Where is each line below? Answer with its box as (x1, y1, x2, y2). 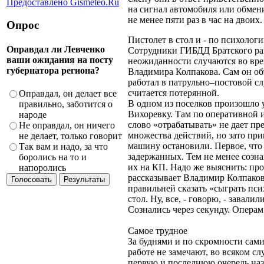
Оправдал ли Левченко (6, 44, 105, 54)
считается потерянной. (128, 87, 219, 98)
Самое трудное (128, 225, 187, 236)
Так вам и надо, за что (19, 141, 108, 152)
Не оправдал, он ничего (19, 120, 115, 131)
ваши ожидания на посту (6, 54, 113, 65)
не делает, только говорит (19, 131, 122, 141)
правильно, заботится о (19, 99, 113, 110)
